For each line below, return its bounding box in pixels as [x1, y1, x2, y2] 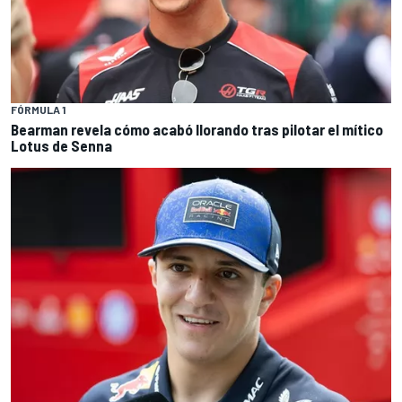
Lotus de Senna [11, 136, 112, 155]
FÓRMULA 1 [11, 103, 66, 117]
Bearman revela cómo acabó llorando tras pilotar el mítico [11, 120, 383, 139]
